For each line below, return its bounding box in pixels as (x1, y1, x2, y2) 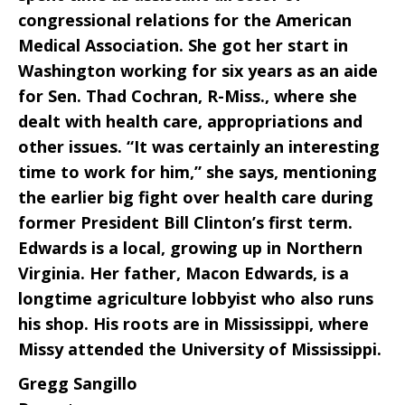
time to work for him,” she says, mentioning (18, 161, 377, 183)
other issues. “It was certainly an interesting (18, 136, 380, 157)
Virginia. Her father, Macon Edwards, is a (18, 262, 349, 284)
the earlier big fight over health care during (18, 186, 373, 208)
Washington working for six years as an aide (18, 60, 378, 81)
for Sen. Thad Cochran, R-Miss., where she (18, 85, 357, 107)
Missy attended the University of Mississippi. (18, 338, 381, 360)
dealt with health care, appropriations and (18, 110, 363, 132)
